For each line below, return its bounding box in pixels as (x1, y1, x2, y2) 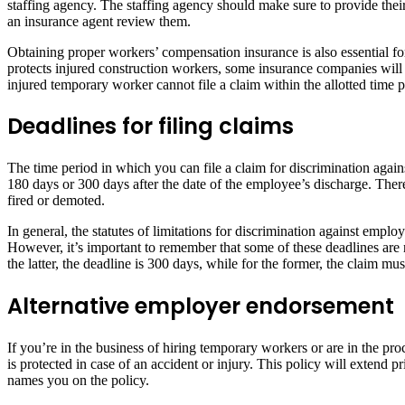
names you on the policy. (7, 372, 149, 389)
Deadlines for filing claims (7, 111, 294, 142)
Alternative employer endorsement (7, 291, 394, 322)
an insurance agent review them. (7, 13, 191, 29)
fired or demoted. (7, 193, 105, 209)
